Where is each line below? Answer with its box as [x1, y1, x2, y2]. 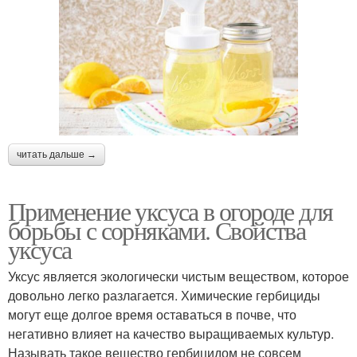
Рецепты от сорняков [33, 25, 154, 41]
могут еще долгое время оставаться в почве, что [8, 305, 296, 324]
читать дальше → [17, 149, 96, 161]
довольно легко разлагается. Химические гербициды [8, 286, 320, 305]
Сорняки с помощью [206, 25, 322, 41]
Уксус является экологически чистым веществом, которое [8, 267, 349, 286]
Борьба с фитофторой [29, 111, 158, 127]
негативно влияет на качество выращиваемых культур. [8, 324, 334, 343]
